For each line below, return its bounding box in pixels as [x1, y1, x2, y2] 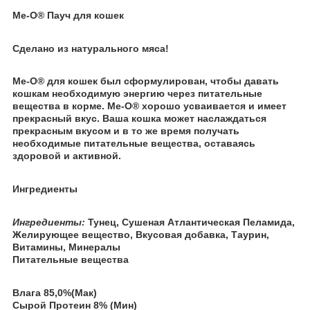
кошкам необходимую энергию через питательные [12, 88, 262, 100]
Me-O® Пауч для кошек [12, 9, 124, 21]
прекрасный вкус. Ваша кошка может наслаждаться [12, 113, 266, 125]
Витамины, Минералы [12, 241, 120, 253]
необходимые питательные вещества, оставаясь [12, 138, 255, 149]
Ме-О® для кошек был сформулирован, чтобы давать [12, 75, 279, 87]
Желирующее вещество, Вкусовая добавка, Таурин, [12, 228, 269, 240]
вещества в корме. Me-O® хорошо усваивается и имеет [12, 100, 286, 112]
